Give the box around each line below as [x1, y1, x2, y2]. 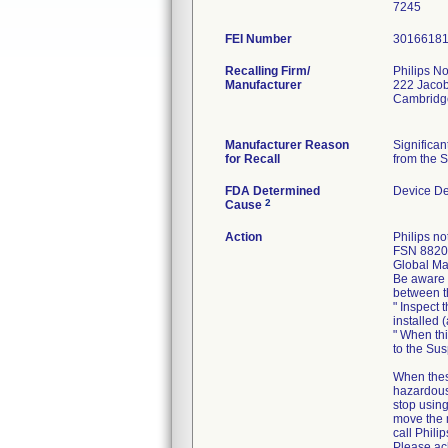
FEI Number [225, 32, 292, 46]
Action [225, 230, 262, 244]
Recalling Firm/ [225, 64, 310, 78]
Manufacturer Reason [225, 138, 349, 152]
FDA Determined [225, 184, 320, 198]
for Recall [225, 152, 280, 166]
